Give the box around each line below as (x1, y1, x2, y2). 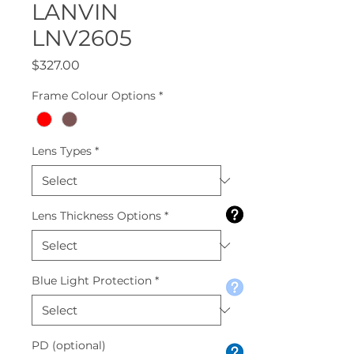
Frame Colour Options (32, 88, 156, 103)
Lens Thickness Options (32, 209, 161, 224)
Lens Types (32, 144, 92, 159)
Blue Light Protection (32, 273, 152, 288)
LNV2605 (32, 24, 132, 51)
